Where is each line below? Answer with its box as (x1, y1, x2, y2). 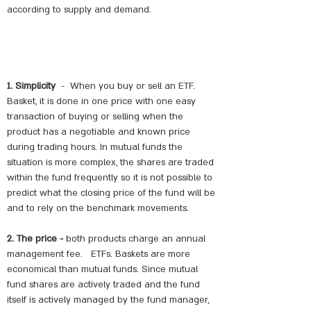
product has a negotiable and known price (7, 126, 190, 138)
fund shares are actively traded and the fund (7, 278, 200, 291)
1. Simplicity (7, 80, 56, 92)
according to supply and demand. (7, 3, 151, 16)
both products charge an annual (63, 233, 205, 245)
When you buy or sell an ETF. (70, 80, 195, 92)
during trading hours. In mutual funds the (7, 141, 183, 153)
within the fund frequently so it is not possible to (7, 171, 212, 184)
